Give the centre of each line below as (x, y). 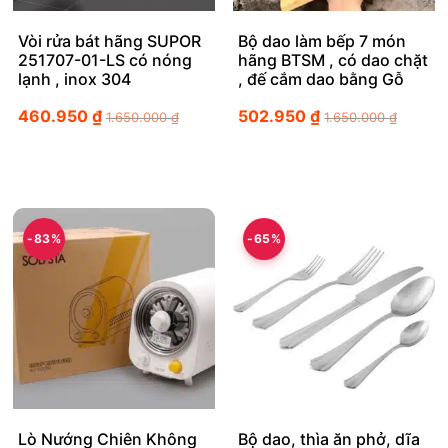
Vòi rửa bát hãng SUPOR (109, 41)
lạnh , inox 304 (74, 79)
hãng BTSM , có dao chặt (333, 60)
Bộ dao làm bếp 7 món (322, 41)
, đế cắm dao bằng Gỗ (321, 79)
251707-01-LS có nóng (105, 60)
